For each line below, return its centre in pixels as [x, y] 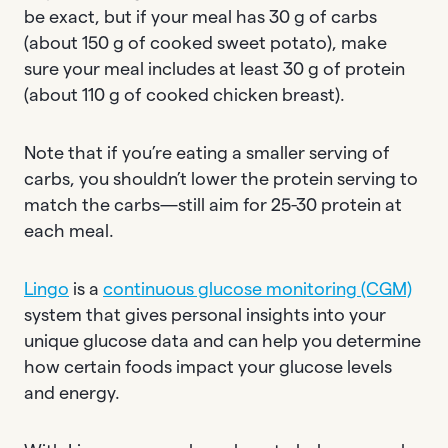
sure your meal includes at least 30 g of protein [214, 68]
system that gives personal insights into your [205, 314]
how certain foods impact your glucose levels [208, 366]
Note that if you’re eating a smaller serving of [207, 152]
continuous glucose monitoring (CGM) [257, 288]
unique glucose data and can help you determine [222, 340]
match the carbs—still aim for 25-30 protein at [213, 204]
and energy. [72, 392]
